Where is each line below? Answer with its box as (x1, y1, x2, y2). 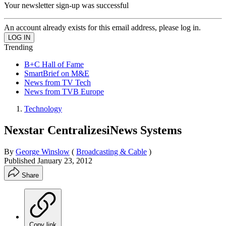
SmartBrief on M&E (24, 69, 89, 78)
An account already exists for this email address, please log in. (4, 23, 201, 32)
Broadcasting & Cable (76, 147, 147, 156)
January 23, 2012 (37, 156, 92, 165)
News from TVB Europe (24, 87, 104, 96)
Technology (24, 104, 62, 113)
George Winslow (16, 147, 70, 156)
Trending (4, 42, 33, 51)
